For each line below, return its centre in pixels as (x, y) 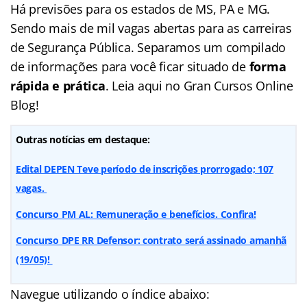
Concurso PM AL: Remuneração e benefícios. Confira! (136, 214)
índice (149, 294)
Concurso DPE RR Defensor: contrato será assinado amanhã (151, 240)
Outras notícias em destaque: (83, 139)
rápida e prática (58, 85)
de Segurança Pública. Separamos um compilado (148, 47)
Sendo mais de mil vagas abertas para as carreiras (151, 28)
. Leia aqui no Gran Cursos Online (199, 85)
